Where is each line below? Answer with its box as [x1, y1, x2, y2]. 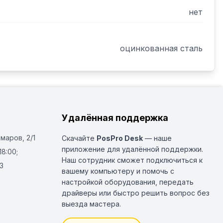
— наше [143, 134, 172, 142]
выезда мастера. [62, 200, 121, 208]
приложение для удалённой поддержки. [62, 145, 203, 153]
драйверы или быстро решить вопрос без [62, 189, 210, 197]
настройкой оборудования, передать [62, 178, 194, 186]
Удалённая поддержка [62, 112, 168, 123]
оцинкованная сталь [120, 43, 203, 53]
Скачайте [62, 134, 97, 142]
